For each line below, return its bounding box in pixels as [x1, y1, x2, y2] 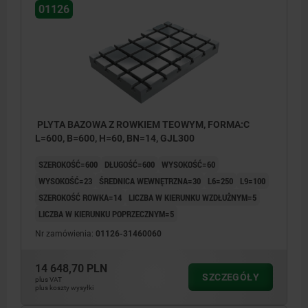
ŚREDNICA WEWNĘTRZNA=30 [99, 175, 201, 188]
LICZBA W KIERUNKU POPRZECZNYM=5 [38, 208, 174, 221]
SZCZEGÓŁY [202, 272, 259, 283]
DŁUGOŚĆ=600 [104, 158, 155, 171]
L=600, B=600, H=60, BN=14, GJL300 [35, 133, 195, 144]
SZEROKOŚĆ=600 [38, 158, 98, 171]
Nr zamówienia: [35, 229, 96, 239]
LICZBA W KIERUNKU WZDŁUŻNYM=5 [129, 191, 256, 204]
